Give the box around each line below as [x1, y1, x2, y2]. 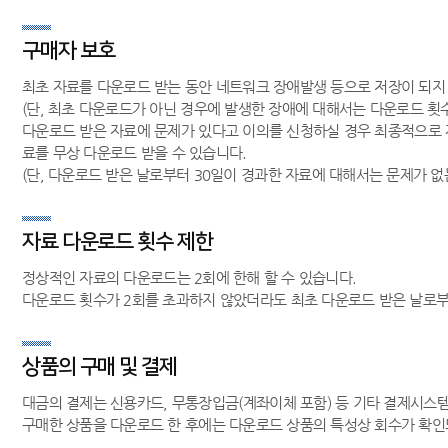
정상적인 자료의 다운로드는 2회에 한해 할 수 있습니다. [22, 269, 357, 286]
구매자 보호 [22, 39, 116, 62]
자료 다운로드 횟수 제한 [22, 230, 213, 253]
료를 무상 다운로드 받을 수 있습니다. [22, 144, 247, 161]
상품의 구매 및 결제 [22, 355, 178, 378]
